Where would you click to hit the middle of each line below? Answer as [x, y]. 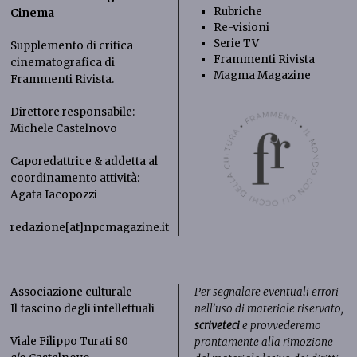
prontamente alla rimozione [263, 342]
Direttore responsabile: [73, 112]
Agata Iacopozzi [54, 194]
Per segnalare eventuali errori [266, 292]
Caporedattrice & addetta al [84, 161]
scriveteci [217, 325]
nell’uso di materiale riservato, [269, 308]
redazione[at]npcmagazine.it [90, 227]
